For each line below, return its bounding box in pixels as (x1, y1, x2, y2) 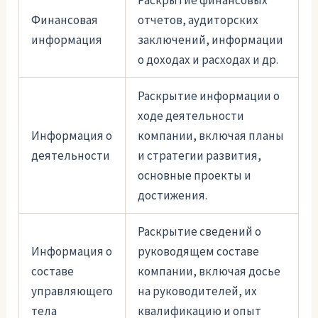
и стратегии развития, (138, 148, 262, 164)
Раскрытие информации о (138, 88, 280, 104)
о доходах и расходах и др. (138, 52, 279, 68)
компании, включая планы (138, 128, 285, 144)
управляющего (31, 283, 114, 300)
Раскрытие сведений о (138, 224, 262, 240)
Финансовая (31, 12, 99, 28)
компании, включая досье (138, 263, 281, 280)
